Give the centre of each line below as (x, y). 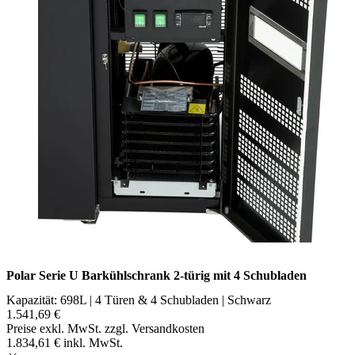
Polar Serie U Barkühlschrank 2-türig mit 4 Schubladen (157, 276)
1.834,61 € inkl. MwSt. (65, 343)
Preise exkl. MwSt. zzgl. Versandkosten (105, 329)
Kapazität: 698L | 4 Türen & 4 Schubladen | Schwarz (139, 300)
